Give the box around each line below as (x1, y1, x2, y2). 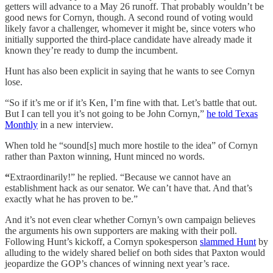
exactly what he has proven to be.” (5, 194, 138, 205)
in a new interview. (38, 119, 113, 130)
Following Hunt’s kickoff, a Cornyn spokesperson (5, 236, 200, 247)
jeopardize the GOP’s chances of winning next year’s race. (5, 258, 230, 269)
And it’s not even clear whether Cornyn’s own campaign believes (5, 214, 255, 225)
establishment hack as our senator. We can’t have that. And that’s (5, 183, 252, 194)
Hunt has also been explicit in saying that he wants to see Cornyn (5, 66, 255, 77)
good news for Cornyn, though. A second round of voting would (5, 12, 253, 23)
